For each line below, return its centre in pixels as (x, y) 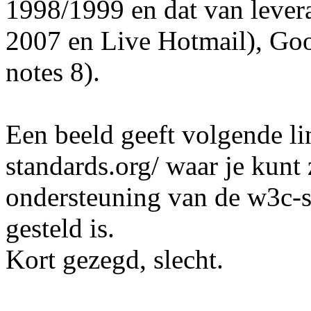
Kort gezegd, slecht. (115, 259)
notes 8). (53, 72)
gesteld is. (60, 228)
